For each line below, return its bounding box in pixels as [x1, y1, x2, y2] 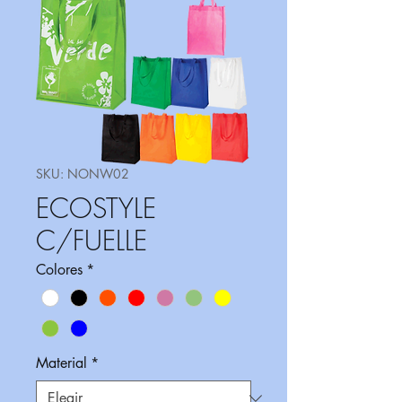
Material [36, 354, 87, 373]
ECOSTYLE [36, 190, 156, 226]
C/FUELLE [36, 223, 147, 258]
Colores [36, 260, 83, 279]
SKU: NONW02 [36, 165, 129, 182]
